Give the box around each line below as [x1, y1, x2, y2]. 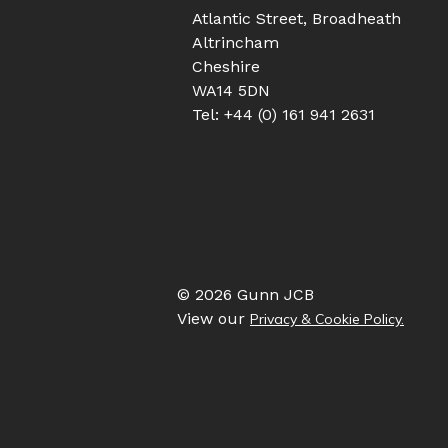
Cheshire [192, 56, 260, 76]
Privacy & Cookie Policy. [250, 309, 404, 328]
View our [177, 308, 250, 328]
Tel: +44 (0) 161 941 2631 [192, 104, 375, 124]
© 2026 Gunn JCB [177, 284, 314, 304]
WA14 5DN [192, 80, 270, 100]
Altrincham [192, 32, 279, 52]
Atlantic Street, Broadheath [192, 8, 401, 28]
